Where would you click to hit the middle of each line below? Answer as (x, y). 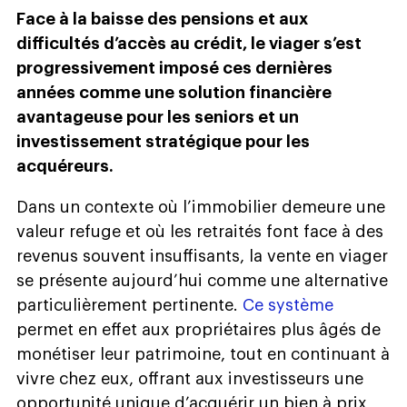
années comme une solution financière (174, 92)
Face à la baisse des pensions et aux (162, 19)
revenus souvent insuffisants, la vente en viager (202, 256)
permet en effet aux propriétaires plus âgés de (199, 329)
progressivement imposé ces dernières (174, 68)
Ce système (288, 305)
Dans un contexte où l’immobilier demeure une (201, 207)
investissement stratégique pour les (163, 141)
